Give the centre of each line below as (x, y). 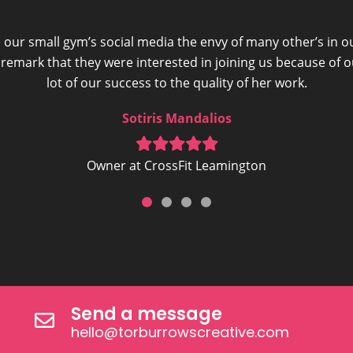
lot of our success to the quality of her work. (176, 82)
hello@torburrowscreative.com (180, 333)
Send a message (146, 314)
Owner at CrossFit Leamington (176, 165)
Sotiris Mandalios (176, 118)
